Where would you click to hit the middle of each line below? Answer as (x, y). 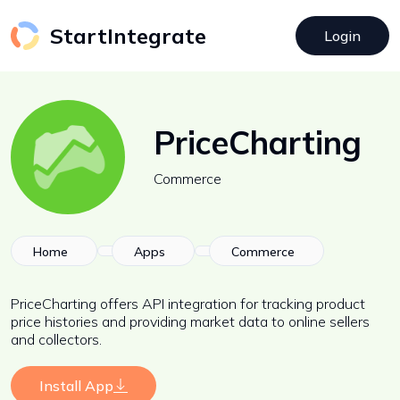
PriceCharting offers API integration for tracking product (188, 304)
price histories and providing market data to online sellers (190, 321)
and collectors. (56, 339)
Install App (76, 386)
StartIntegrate (128, 36)
